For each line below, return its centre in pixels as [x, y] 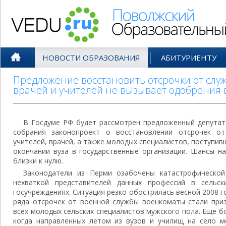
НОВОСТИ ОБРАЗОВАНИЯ [91, 58]
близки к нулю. [38, 161]
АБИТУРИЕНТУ [189, 58]
